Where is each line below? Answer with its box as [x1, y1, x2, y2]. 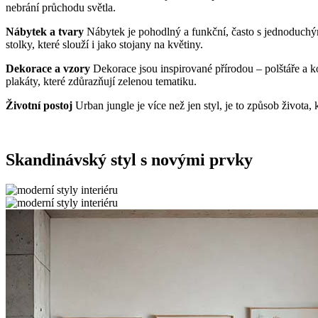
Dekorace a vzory [6, 62, 93, 75]
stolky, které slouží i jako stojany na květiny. [6, 38, 203, 51]
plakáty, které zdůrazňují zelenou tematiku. [6, 75, 197, 88]
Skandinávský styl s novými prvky [6, 150, 253, 169]
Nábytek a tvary [6, 26, 87, 38]
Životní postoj [6, 99, 75, 112]
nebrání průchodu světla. [6, 1, 116, 14]
